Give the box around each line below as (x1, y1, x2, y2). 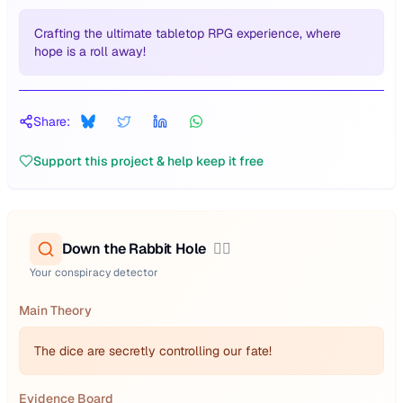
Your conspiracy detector (30, 265, 158, 280)
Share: (33, 113, 70, 130)
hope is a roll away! (34, 43, 146, 59)
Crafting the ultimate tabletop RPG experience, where (34, 25, 341, 41)
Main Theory (19, 302, 92, 318)
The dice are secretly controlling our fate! (34, 343, 272, 359)
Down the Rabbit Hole (62, 239, 206, 258)
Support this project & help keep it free (33, 153, 264, 169)
